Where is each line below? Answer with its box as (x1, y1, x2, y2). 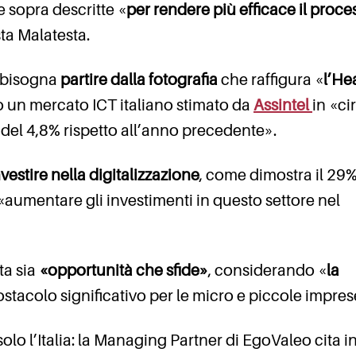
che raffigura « (218, 71, 323, 89)
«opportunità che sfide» (36, 261, 208, 280)
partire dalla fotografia (60, 71, 218, 89)
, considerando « (208, 261, 327, 280)
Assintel (253, 96, 312, 114)
